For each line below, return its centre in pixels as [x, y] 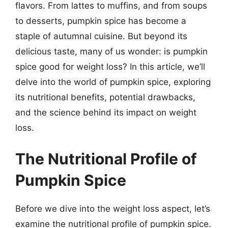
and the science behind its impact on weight [106, 112]
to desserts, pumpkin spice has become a [101, 21]
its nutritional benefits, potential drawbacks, [105, 97]
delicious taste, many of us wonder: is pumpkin [111, 51]
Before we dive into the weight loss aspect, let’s [113, 209]
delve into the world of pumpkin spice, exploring [113, 82]
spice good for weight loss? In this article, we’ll [110, 66]
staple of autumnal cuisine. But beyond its [101, 36]
